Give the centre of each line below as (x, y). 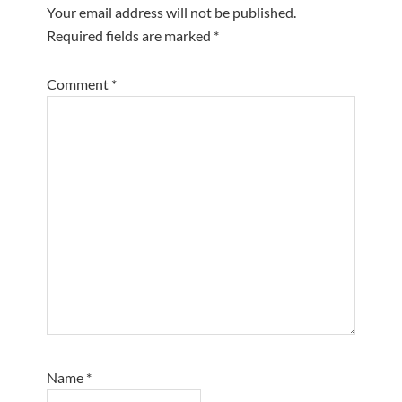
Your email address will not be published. (172, 12)
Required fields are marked (131, 35)
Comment (79, 83)
